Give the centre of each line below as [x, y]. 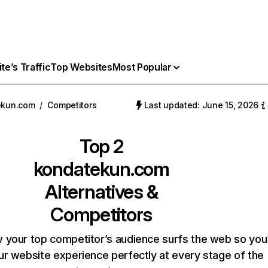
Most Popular [142, 67]
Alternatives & [101, 192]
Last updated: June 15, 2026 [201, 105]
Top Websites [81, 67]
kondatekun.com [101, 169]
